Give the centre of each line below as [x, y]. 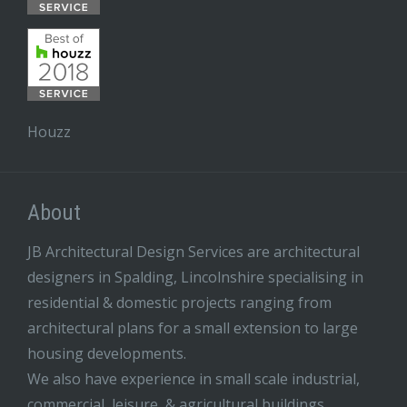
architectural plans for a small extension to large [193, 328]
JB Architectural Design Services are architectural [194, 252]
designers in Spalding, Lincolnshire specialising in [195, 277]
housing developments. [107, 353]
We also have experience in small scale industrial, [194, 379]
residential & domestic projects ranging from [179, 303]
